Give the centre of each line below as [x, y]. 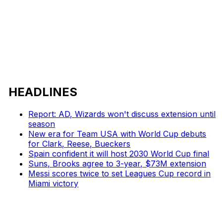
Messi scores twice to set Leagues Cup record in [120, 173]
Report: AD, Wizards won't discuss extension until [122, 114]
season [42, 124]
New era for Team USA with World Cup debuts [117, 134]
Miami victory [54, 183]
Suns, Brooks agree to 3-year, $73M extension [117, 163]
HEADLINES [43, 92]
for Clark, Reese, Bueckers [80, 143]
